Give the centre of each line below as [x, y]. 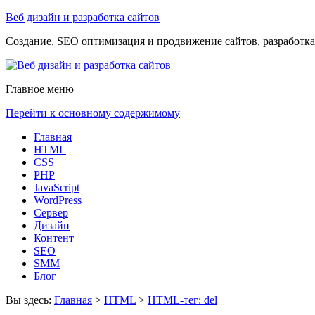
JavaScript [57, 187]
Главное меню [40, 89]
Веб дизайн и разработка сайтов [83, 17]
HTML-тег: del [182, 300]
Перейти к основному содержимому [93, 113]
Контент [54, 238]
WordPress [58, 200]
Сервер [51, 213]
